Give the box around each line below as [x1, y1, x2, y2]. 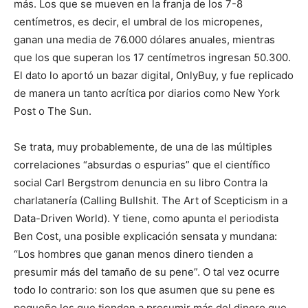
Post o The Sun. [14, 104, 91, 118]
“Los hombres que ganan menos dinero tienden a [14, 247, 253, 261]
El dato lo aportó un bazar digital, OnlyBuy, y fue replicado [14, 69, 294, 82]
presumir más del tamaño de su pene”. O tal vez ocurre [14, 265, 280, 278]
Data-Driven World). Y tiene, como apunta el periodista [14, 212, 278, 225]
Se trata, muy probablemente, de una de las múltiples [14, 140, 272, 153]
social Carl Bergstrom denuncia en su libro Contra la [14, 176, 267, 189]
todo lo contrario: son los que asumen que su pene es [14, 283, 275, 296]
